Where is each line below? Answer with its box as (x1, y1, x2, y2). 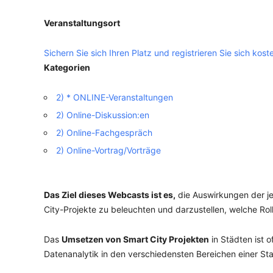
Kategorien (44, 62, 90, 73)
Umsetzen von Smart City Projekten (62, 234, 209, 244)
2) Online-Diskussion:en (56, 110, 149, 120)
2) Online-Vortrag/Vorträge (56, 145, 161, 155)
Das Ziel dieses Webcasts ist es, (44, 190, 175, 200)
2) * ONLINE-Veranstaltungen (56, 92, 173, 102)
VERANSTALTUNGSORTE (70, 21, 173, 32)
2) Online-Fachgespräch (56, 127, 152, 138)
